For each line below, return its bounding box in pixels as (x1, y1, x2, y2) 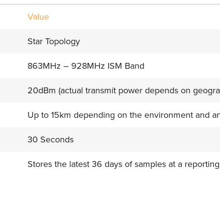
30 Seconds (27, 133, 74, 146)
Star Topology (27, 34, 80, 48)
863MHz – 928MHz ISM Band (27, 59, 144, 72)
